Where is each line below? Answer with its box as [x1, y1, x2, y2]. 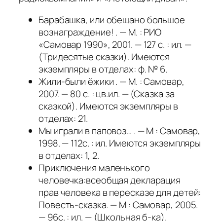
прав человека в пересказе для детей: [38, 185, 201, 199]
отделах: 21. [38, 111, 88, 125]
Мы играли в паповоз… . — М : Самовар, [38, 124, 201, 137]
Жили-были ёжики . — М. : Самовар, [38, 74, 184, 88]
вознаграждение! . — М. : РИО [38, 25, 162, 38]
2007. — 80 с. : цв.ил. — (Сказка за [38, 87, 175, 100]
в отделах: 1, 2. [38, 148, 99, 162]
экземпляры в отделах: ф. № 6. [38, 62, 168, 75]
